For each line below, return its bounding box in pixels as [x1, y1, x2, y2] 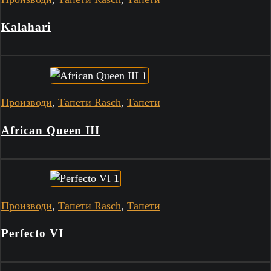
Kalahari [1, 21, 51, 34]
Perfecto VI [1, 227, 64, 240]
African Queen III [1, 123, 100, 137]
